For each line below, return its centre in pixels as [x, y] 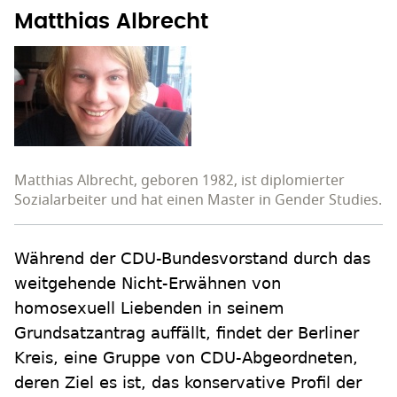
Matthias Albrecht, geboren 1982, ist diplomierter [179, 180]
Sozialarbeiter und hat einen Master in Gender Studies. [198, 200]
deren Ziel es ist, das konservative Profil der [188, 382]
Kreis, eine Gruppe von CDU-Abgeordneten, [186, 357]
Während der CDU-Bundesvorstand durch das [192, 258]
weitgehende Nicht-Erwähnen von [148, 283]
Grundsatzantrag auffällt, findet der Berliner [187, 332]
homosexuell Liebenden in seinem [149, 307]
